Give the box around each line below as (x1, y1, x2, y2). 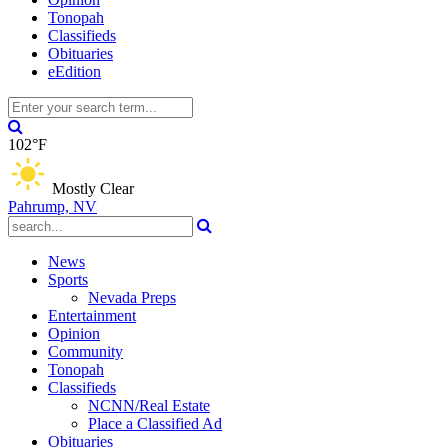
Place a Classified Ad (88, 415, 222, 432)
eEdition (48, 63, 101, 80)
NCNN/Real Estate (88, 397, 210, 414)
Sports (48, 271, 88, 288)
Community (48, 343, 123, 360)
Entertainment (48, 307, 136, 324)
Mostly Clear (52, 180, 134, 197)
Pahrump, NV (8, 198, 97, 215)
